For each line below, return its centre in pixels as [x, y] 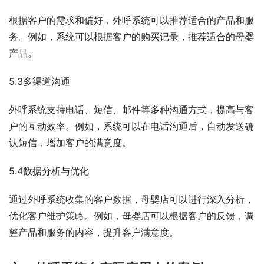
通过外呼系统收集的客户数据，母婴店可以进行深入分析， [131, 199]
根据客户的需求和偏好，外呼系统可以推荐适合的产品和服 [131, 20]
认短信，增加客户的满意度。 [70, 143]
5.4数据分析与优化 [49, 171]
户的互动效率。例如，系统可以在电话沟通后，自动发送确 [131, 126]
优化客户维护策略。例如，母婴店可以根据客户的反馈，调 [131, 216]
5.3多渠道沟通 [39, 82]
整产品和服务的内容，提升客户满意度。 [94, 232]
